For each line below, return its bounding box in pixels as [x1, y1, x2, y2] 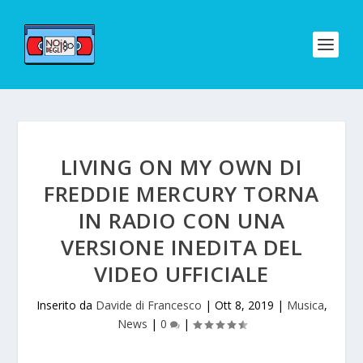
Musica [286, 297, 324, 313]
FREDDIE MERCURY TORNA [44, 179, 319, 208]
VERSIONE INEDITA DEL [61, 233, 302, 262]
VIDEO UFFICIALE [94, 259, 269, 288]
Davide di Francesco [95, 297, 202, 313]
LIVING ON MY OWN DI [60, 152, 303, 181]
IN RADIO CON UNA [78, 206, 285, 235]
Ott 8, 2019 [214, 297, 274, 313]
